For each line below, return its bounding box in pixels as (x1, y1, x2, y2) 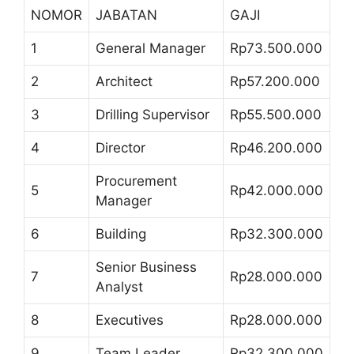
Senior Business (96, 258, 197, 275)
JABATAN (96, 6, 157, 23)
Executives (96, 311, 164, 328)
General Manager (96, 40, 205, 56)
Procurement (96, 172, 177, 189)
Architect (96, 73, 153, 89)
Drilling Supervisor (96, 106, 209, 122)
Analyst (96, 278, 143, 295)
